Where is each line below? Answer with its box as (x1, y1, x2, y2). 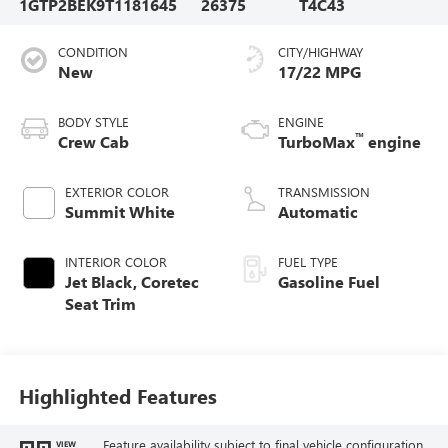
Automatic (278, 201, 358, 223)
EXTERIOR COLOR (64, 183, 169, 201)
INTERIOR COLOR (64, 253, 167, 271)
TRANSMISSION (278, 183, 370, 201)
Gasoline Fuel (278, 271, 380, 293)
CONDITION (57, 43, 128, 61)
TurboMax (278, 131, 355, 153)
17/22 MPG (278, 61, 361, 83)
